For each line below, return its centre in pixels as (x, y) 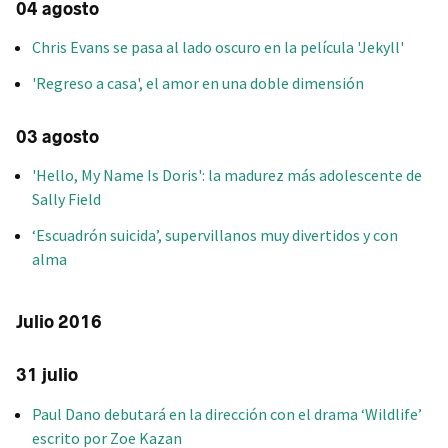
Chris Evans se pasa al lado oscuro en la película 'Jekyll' (218, 46)
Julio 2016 (59, 322)
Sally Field (66, 199)
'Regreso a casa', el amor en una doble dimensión (198, 82)
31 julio (47, 375)
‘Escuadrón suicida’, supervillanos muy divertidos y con (215, 235)
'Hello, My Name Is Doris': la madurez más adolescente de (227, 175)
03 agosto (57, 136)
